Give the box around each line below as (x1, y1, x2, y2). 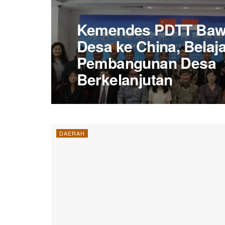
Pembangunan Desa (76, 52, 216, 74)
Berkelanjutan (76, 68, 173, 90)
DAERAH (59, 129, 85, 138)
